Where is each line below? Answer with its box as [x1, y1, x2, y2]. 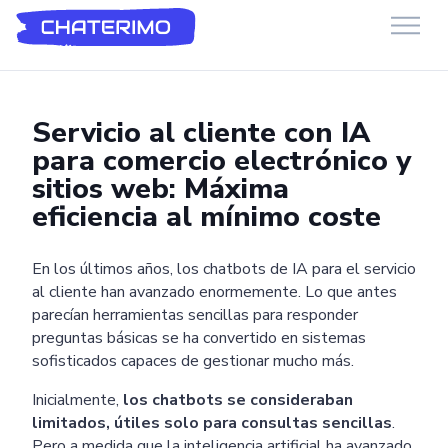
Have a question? [87, 51, 183, 65]
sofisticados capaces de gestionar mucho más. [32, 349, 354, 372]
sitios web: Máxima [32, 168, 289, 208]
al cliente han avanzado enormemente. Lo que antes [32, 280, 397, 303]
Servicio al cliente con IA [32, 112, 370, 152]
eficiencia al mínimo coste [32, 196, 381, 236]
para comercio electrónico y [32, 140, 411, 180]
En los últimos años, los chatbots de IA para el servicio [32, 257, 416, 280]
